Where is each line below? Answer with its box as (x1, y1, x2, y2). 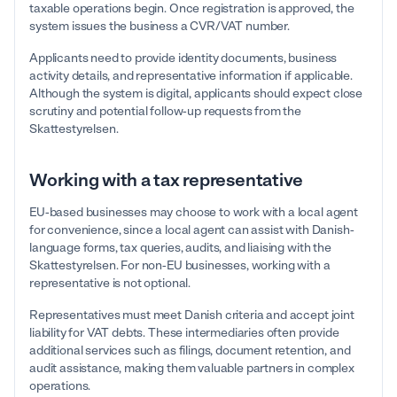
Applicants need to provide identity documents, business (29, 51, 338, 66)
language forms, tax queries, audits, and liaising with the (29, 240, 331, 256)
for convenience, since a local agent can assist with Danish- (29, 222, 354, 238)
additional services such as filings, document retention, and (29, 343, 351, 359)
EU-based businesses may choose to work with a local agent (29, 205, 358, 221)
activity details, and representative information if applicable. (29, 68, 353, 84)
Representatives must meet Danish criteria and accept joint (29, 307, 354, 323)
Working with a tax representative (29, 169, 304, 191)
